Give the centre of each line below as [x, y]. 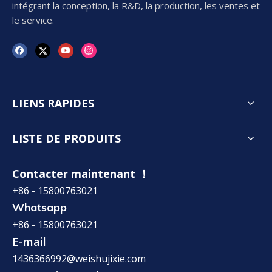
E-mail [29, 242]
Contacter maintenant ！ [81, 174]
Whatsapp [39, 208]
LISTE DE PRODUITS [66, 139]
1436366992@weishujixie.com [79, 259]
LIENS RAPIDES [53, 104]
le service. [33, 20]
